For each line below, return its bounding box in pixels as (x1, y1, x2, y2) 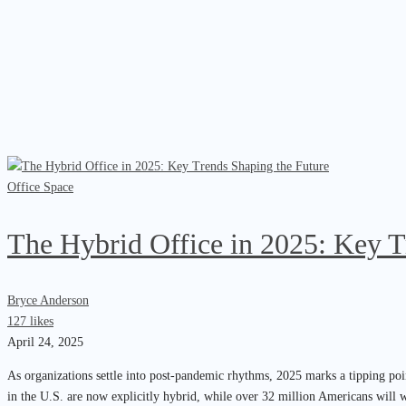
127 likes (7, 314, 53, 329)
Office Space (7, 180, 73, 195)
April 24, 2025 (7, 335, 83, 350)
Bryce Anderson (7, 294, 89, 308)
